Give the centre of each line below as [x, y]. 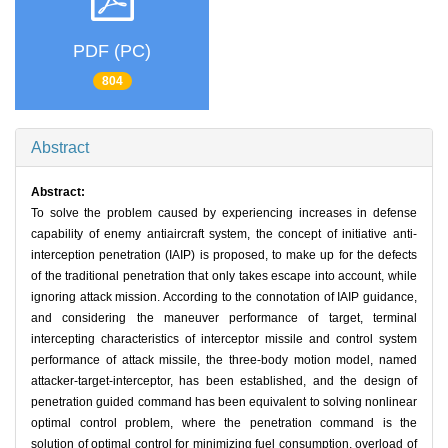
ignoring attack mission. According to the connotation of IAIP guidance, [224, 297]
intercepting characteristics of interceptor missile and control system [224, 339]
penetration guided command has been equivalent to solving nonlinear [224, 402]
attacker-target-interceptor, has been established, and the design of [224, 381]
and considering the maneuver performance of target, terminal [224, 318]
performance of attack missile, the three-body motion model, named [224, 360]
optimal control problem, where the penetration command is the [224, 423]
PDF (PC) [112, 50]
